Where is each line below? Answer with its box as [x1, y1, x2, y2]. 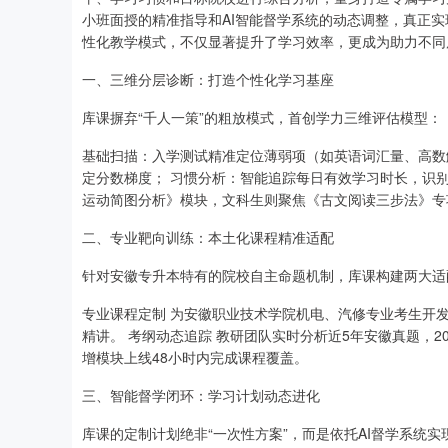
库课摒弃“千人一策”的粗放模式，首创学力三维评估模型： [82, 107, 442, 127]
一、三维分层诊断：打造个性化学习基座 [82, 69, 334, 89]
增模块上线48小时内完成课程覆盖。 [82, 347, 308, 367]
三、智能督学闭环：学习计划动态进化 [82, 385, 320, 405]
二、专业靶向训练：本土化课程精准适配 [82, 227, 334, 247]
